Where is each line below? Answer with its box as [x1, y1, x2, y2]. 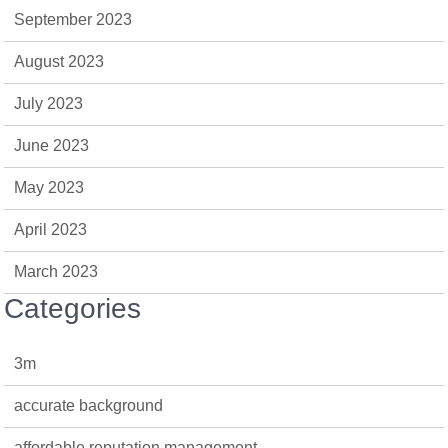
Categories [4, 292, 142, 324]
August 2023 [14, 52, 105, 70]
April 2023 [14, 220, 88, 238]
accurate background [14, 396, 164, 414]
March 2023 [14, 262, 99, 280]
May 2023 [14, 178, 85, 196]
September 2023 [14, 10, 133, 28]
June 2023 [14, 136, 90, 154]
